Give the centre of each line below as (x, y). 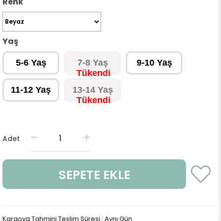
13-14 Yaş (92, 90)
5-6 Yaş (31, 63)
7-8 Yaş (92, 63)
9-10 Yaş (154, 63)
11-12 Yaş (31, 90)
